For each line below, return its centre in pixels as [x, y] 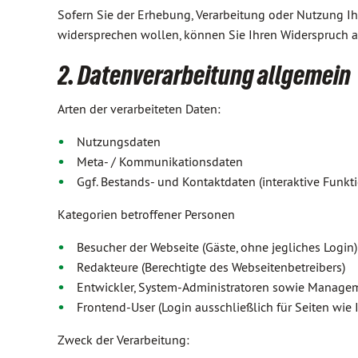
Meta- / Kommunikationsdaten [160, 161]
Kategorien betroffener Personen [146, 214]
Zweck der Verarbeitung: [123, 340]
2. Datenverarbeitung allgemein [204, 75]
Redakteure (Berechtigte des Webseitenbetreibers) [211, 267]
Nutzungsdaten [119, 141]
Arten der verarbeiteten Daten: [139, 109]
